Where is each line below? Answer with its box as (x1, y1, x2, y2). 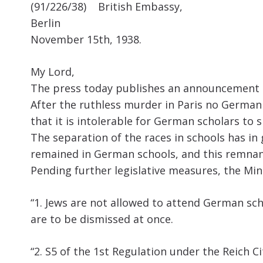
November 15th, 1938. (31, 32, 141, 47)
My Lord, (31, 65, 75, 79)
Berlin (31, 16, 60, 31)
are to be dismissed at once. (31, 212, 173, 227)
